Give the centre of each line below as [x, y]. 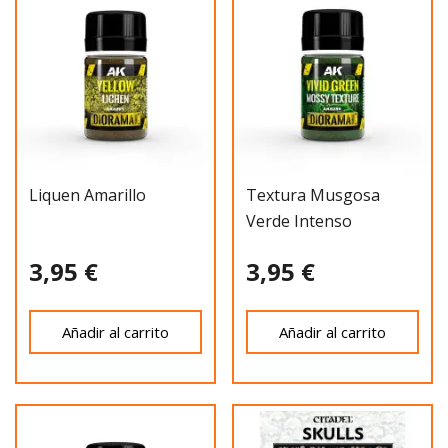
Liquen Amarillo [87, 195]
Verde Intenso [299, 221]
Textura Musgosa [313, 195]
